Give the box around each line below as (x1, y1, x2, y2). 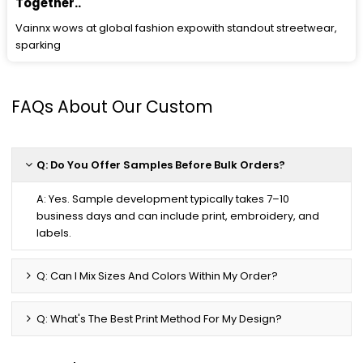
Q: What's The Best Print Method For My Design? (36, 310, 283, 327)
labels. (36, 224, 72, 241)
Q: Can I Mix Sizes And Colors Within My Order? (36, 267, 279, 284)
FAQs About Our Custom (11, 95, 214, 119)
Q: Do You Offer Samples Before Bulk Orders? (36, 156, 286, 173)
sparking (15, 37, 62, 53)
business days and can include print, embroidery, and (36, 207, 320, 224)
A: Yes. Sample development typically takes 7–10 (36, 190, 290, 207)
